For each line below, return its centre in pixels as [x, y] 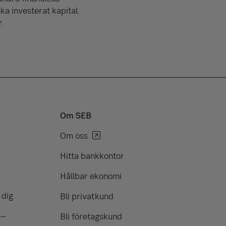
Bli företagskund [91, 216]
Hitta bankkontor [92, 156]
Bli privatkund [87, 196]
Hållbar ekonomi [91, 176]
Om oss [74, 135]
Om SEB [76, 115]
